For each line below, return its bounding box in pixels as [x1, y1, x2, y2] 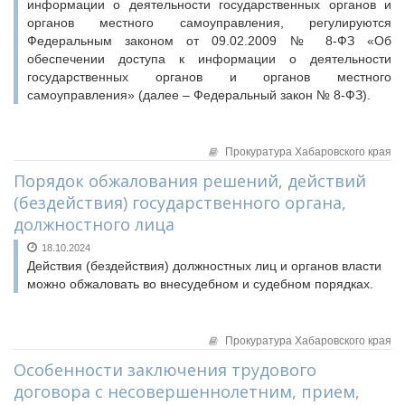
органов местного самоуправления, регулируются [27, 15, 391, 30]
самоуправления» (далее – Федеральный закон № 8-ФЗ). [27, 88, 371, 102]
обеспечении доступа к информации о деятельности [27, 52, 391, 66]
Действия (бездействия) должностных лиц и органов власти [27, 259, 381, 273]
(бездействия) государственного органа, [14, 192, 346, 213]
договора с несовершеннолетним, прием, [14, 381, 360, 402]
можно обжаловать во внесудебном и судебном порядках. [27, 277, 373, 291]
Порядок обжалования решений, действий [14, 170, 366, 192]
